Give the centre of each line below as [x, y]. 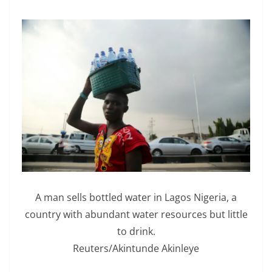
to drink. [136, 232]
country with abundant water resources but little [136, 215]
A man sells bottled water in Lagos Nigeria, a [136, 198]
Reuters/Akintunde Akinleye [136, 249]
